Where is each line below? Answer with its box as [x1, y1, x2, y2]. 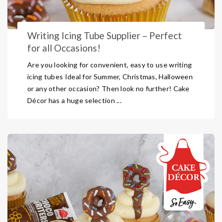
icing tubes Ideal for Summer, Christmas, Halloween [27, 72, 193, 81]
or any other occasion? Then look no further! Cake [27, 84, 190, 93]
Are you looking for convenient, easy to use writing [27, 60, 192, 69]
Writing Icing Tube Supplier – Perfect [27, 30, 182, 41]
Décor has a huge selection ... [27, 96, 122, 105]
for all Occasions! [27, 42, 101, 54]
